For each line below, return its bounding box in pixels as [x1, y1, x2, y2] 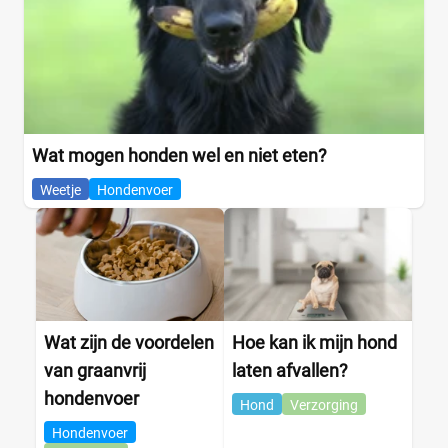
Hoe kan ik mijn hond [232, 331, 397, 353]
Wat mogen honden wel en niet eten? [32, 144, 327, 166]
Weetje [40, 181, 81, 198]
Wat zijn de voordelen [44, 331, 214, 353]
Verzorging [290, 396, 358, 413]
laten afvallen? [232, 359, 348, 381]
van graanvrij [44, 359, 146, 381]
